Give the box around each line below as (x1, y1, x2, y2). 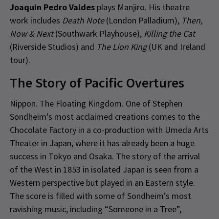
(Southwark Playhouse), (53, 27, 144, 39)
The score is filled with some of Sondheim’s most (10, 190, 191, 201)
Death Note (62, 14, 104, 26)
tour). (10, 54, 30, 66)
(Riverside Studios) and (10, 41, 96, 52)
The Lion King (96, 41, 147, 52)
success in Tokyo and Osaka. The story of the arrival (10, 150, 200, 162)
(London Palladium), (104, 14, 181, 26)
